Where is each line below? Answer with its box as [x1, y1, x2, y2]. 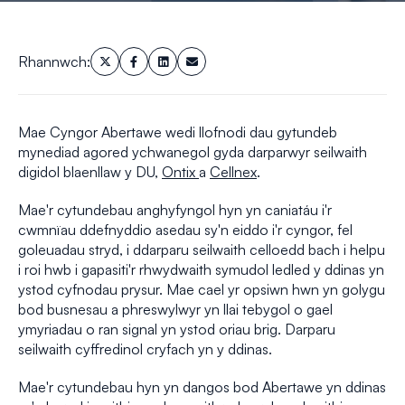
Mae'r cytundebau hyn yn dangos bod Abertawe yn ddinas [18, 378, 386, 396]
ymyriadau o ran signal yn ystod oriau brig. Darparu [18, 320, 335, 338]
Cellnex [210, 163, 257, 181]
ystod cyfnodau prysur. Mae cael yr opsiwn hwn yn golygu [18, 280, 385, 298]
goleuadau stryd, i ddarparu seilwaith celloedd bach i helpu [18, 240, 385, 259]
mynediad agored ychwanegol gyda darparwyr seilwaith [18, 143, 367, 161]
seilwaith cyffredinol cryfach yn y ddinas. [18, 340, 272, 358]
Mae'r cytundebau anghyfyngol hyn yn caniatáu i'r [18, 201, 332, 219]
